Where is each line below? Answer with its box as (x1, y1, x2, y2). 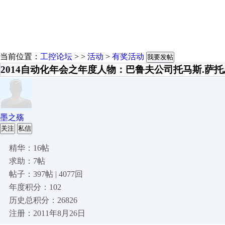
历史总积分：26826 (9, 196, 77, 204)
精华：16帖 (9, 144, 49, 152)
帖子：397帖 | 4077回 (9, 170, 83, 178)
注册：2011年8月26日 (9, 209, 85, 217)
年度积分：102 (9, 183, 61, 191)
